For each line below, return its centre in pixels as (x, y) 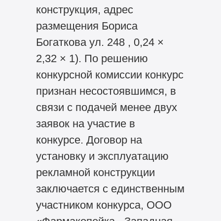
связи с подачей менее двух (106, 108)
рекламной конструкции (95, 173)
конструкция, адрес (84, 10)
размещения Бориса (87, 26)
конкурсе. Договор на (89, 140)
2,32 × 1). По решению (92, 59)
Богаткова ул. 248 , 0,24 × (100, 42)
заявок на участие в (85, 124)
